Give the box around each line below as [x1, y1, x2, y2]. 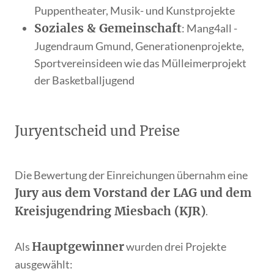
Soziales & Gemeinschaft [34, 20, 182, 35]
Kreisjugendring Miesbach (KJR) [15, 204, 206, 219]
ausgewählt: [15, 257, 73, 272]
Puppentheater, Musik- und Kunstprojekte [34, 3, 235, 17]
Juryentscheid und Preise [15, 122, 180, 139]
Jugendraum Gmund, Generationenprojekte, [34, 39, 245, 53]
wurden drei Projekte [124, 240, 227, 254]
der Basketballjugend [34, 73, 135, 87]
